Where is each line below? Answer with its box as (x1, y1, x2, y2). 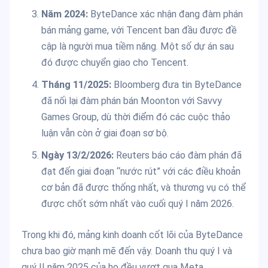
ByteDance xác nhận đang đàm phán (87, 8, 243, 20)
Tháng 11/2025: (41, 79, 111, 91)
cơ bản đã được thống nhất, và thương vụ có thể (41, 182, 246, 194)
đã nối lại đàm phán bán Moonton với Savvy (41, 95, 222, 107)
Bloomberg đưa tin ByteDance (111, 79, 242, 91)
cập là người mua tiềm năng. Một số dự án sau (41, 41, 234, 53)
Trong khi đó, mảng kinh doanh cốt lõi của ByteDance (22, 229, 243, 241)
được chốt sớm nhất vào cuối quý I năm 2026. (41, 198, 234, 210)
